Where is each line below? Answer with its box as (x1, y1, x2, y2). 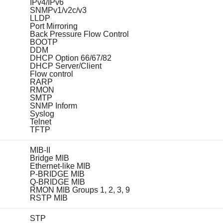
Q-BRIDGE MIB (29, 177, 85, 186)
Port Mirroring (29, 21, 78, 30)
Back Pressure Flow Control (29, 29, 129, 38)
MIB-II (29, 145, 50, 154)
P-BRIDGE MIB (29, 169, 85, 178)
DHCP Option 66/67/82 (29, 53, 111, 62)
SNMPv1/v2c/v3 (29, 5, 87, 14)
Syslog (29, 109, 54, 118)
